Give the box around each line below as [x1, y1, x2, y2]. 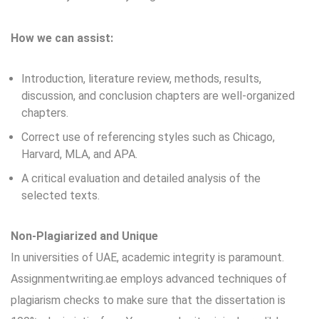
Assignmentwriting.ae [11, 272, 117, 286]
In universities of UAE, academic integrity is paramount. [11, 251, 284, 264]
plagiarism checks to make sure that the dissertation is [11, 293, 286, 307]
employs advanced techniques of [117, 272, 287, 286]
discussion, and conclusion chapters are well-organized [21, 89, 295, 103]
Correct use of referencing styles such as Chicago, [21, 130, 275, 144]
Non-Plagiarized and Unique [11, 229, 158, 243]
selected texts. [21, 189, 100, 202]
